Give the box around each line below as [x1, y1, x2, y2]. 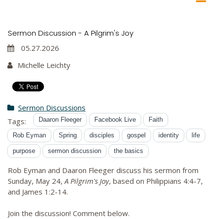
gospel [127, 131, 146, 139]
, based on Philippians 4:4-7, [109, 176, 203, 186]
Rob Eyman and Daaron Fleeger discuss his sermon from [8, 165, 198, 175]
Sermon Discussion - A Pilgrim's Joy [8, 27, 133, 38]
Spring [59, 131, 77, 139]
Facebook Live [94, 116, 136, 124]
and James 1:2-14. [8, 187, 68, 197]
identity [158, 131, 179, 139]
